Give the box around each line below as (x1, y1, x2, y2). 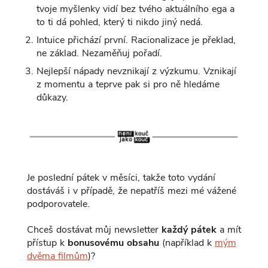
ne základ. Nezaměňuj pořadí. (36, 46, 162, 60)
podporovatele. (26, 197, 90, 211)
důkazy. (36, 90, 68, 104)
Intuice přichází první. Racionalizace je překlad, (36, 33, 236, 47)
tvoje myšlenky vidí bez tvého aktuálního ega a (36, 2, 234, 16)
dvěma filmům (26, 249, 88, 263)
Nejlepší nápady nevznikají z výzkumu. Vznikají (36, 64, 236, 78)
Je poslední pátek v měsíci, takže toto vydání (26, 170, 215, 184)
